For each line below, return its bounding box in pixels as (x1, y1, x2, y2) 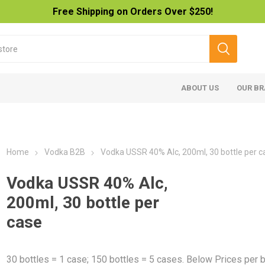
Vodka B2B (44, 147, 86, 157)
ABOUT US (181, 83, 219, 92)
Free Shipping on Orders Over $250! (52, 6, 213, 17)
